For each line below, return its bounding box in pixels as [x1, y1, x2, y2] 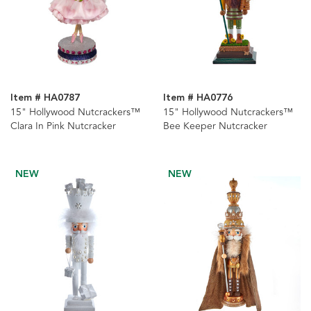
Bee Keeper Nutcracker [162, 119, 267, 134]
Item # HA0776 [162, 90, 233, 106]
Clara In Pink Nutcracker [10, 119, 116, 134]
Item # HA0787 [10, 90, 80, 106]
